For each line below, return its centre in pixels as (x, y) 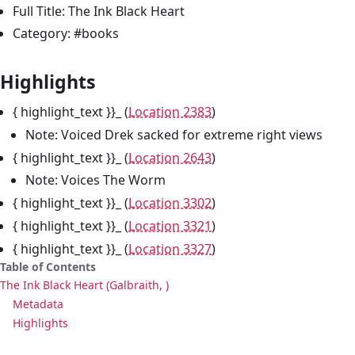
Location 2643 (170, 157)
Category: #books (66, 34)
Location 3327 (170, 248)
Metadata (38, 303)
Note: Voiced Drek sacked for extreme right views (174, 134)
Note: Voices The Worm (95, 180)
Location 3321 (170, 226)
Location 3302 (170, 203)
